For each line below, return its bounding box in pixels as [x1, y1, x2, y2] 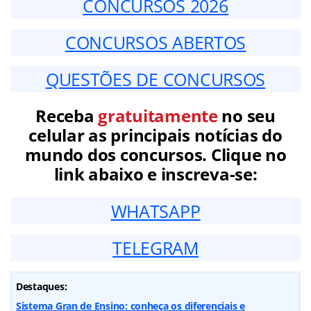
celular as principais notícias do [28, 123, 283, 146]
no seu [217, 103, 276, 127]
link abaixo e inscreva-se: [53, 162, 258, 185]
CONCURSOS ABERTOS [65, 30, 246, 54]
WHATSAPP [110, 199, 201, 223]
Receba [35, 103, 99, 127]
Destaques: [16, 279, 67, 293]
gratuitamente [98, 103, 218, 127]
